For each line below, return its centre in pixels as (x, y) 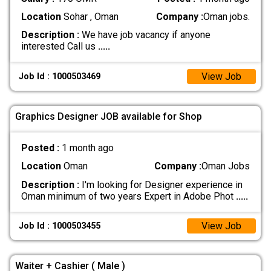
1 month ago (87, 148)
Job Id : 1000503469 (60, 76)
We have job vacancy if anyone (145, 35)
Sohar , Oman (90, 17)
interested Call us (59, 47)
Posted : (41, 148)
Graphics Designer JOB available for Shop (109, 116)
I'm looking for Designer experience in (161, 184)
